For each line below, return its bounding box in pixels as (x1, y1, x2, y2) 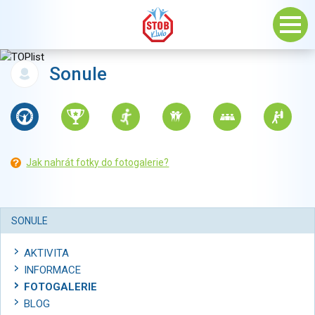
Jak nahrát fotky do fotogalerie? (26, 157, 169, 168)
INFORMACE (24, 264, 81, 277)
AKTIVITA (24, 247, 69, 260)
